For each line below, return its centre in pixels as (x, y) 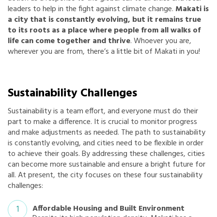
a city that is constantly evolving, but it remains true (104, 20)
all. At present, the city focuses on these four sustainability (105, 175)
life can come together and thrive (69, 41)
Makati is (192, 9)
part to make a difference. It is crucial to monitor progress (102, 122)
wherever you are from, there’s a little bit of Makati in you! (104, 52)
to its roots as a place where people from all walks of (104, 30)
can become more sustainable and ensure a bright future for (107, 164)
